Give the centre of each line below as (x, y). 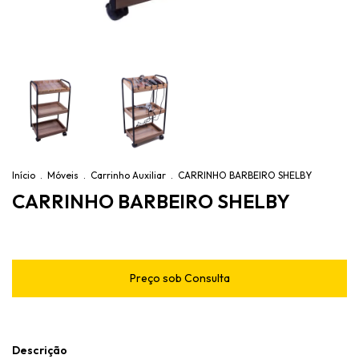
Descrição (40, 350)
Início (24, 175)
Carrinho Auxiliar (128, 175)
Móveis (63, 175)
